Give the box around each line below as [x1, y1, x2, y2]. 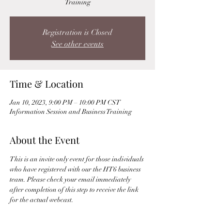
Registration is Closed [43, 28, 112, 37]
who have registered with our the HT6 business [10, 165, 142, 173]
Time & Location [10, 77, 83, 90]
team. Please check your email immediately [10, 175, 132, 184]
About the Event [10, 133, 79, 146]
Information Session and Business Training [10, 108, 132, 116]
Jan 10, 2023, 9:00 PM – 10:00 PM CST [10, 98, 121, 107]
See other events [51, 39, 104, 49]
